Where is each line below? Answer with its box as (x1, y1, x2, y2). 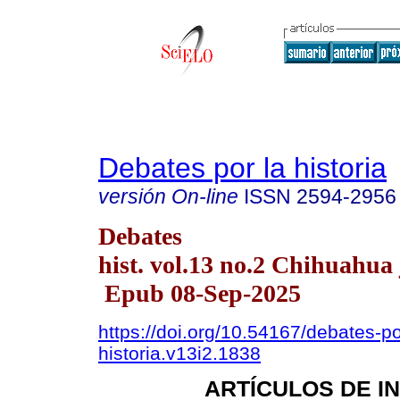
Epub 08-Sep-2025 (98, 279, 301, 307)
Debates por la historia (98, 152, 387, 184)
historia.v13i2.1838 (98, 342, 261, 363)
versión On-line (98, 185, 238, 208)
